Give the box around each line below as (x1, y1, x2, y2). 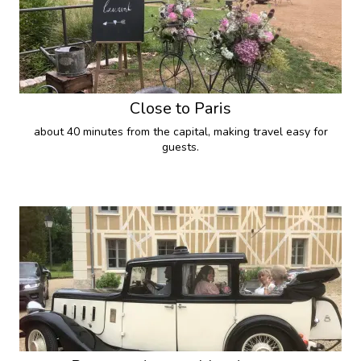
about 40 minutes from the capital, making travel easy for (33, 124, 328, 140)
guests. (162, 139, 199, 156)
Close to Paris (130, 98, 231, 120)
